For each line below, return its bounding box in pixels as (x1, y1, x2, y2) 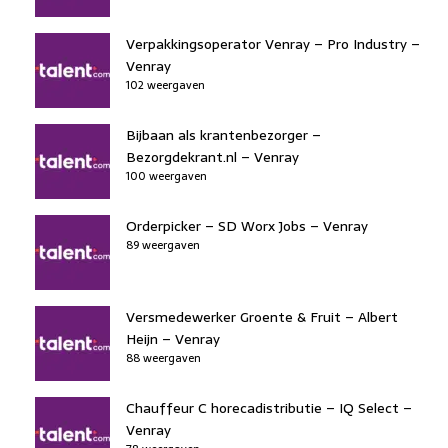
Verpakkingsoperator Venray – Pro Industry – (126, 33, 420, 55)
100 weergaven (126, 167, 207, 185)
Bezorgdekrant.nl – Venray (126, 146, 299, 168)
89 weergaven (126, 236, 200, 254)
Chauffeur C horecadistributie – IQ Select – (126, 397, 412, 419)
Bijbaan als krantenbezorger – (126, 124, 321, 146)
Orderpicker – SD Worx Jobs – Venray (126, 215, 368, 237)
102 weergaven (126, 76, 205, 94)
